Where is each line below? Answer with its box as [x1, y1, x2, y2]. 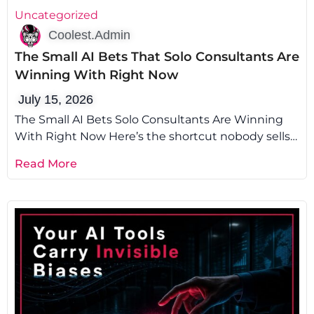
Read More [15, 157, 77, 171]
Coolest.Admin [48, 28, 130, 43]
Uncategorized [15, 8, 98, 22]
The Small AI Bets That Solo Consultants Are [15, 48, 299, 64]
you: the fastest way [15, 146, 126, 160]
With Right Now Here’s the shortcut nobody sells [15, 129, 290, 143]
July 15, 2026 [18, 92, 93, 107]
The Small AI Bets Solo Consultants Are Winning [15, 112, 283, 126]
